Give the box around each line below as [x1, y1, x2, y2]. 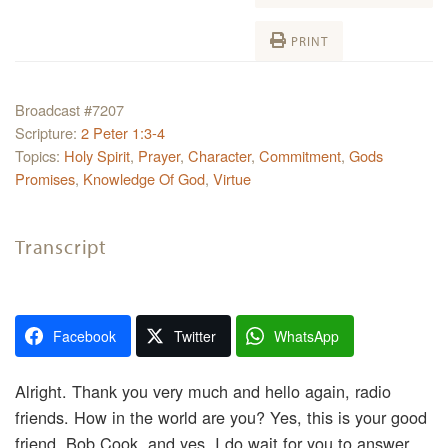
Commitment [259, 144, 341, 166]
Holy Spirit [64, 144, 130, 166]
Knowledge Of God [83, 167, 205, 189]
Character [188, 144, 251, 166]
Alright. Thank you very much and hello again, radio [15, 379, 391, 404]
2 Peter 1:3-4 [81, 121, 165, 143]
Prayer [138, 144, 180, 166]
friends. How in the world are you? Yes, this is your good [15, 405, 427, 430]
